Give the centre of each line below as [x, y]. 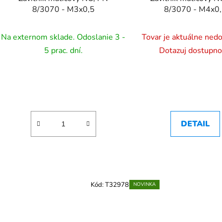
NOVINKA [144, 185]
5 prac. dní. [63, 51]
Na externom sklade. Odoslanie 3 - [63, 37]
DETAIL [195, 124]
